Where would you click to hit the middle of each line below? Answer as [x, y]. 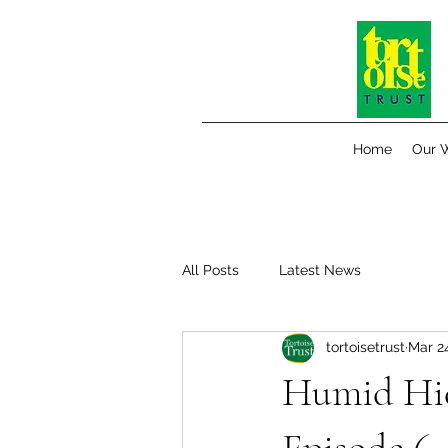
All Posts [210, 270]
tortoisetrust [365, 347]
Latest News [320, 270]
